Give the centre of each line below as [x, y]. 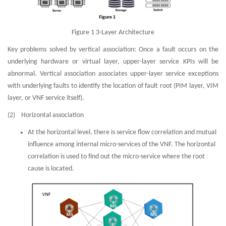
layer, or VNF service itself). [46, 98]
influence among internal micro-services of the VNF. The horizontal [122, 145]
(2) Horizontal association [46, 115]
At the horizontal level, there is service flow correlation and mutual [122, 132]
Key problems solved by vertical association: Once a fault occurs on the [113, 50]
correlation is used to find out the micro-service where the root [116, 157]
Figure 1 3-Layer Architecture [113, 33]
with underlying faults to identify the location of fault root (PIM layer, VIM [113, 86]
